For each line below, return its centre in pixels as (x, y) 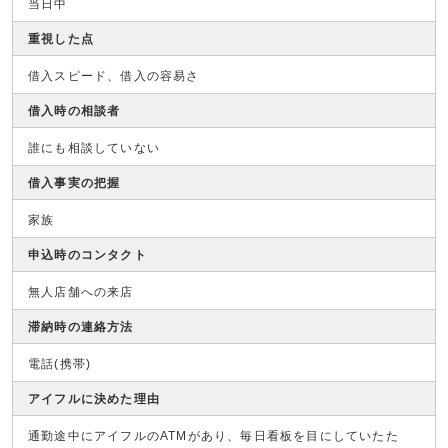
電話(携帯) (60, 364)
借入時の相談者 (74, 111)
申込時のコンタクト (87, 255)
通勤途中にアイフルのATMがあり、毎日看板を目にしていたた (213, 436)
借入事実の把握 (74, 183)
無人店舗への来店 (81, 292)
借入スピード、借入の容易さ (114, 76)
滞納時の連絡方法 (81, 327)
